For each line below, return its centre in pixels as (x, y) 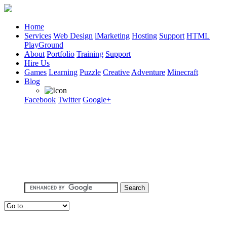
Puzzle (90, 72)
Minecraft (183, 72)
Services (38, 36)
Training (90, 54)
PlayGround (44, 45)
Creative (116, 72)
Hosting (144, 36)
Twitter (69, 100)
